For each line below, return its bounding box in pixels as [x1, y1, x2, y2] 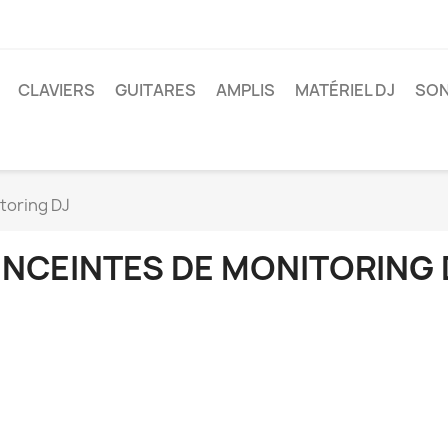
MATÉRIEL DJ [295, 79, 395, 101]
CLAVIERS [18, 79, 95, 101]
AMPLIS [216, 79, 275, 101]
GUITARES [115, 79, 196, 101]
